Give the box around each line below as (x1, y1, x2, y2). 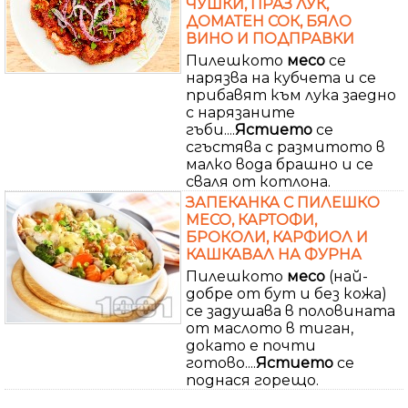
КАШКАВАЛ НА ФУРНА (186, 245, 362, 263)
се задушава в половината (186, 301, 395, 320)
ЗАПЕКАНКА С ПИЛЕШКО (186, 193, 380, 211)
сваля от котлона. (186, 172, 331, 190)
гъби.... (186, 120, 235, 138)
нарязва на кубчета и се (186, 68, 376, 87)
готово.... (186, 353, 256, 372)
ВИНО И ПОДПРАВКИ (186, 29, 354, 47)
